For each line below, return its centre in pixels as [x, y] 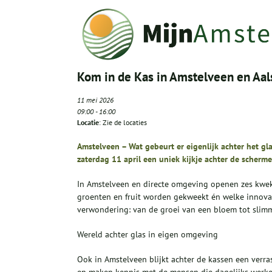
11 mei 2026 [95, 100]
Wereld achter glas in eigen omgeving [148, 235]
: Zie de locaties [123, 123]
